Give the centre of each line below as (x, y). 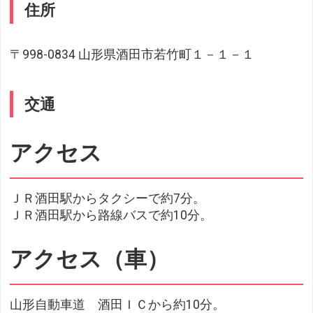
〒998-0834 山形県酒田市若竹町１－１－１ (132, 54)
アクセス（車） (90, 260)
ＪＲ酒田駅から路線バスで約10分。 (111, 216)
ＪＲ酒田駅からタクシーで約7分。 (108, 199)
